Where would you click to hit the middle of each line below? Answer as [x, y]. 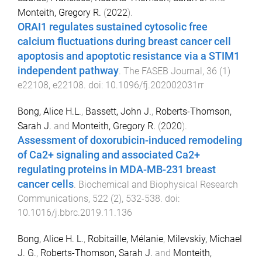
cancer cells [46, 185]
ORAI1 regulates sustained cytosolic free [113, 27]
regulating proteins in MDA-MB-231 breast [117, 170]
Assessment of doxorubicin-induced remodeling [130, 141]
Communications [53, 199]
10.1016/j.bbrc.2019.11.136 [75, 213]
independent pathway [68, 71]
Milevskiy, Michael [205, 239]
